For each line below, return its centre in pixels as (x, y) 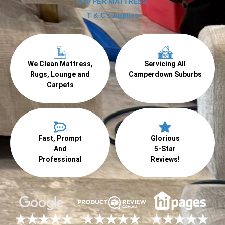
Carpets (60, 85)
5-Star (165, 149)
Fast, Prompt (60, 138)
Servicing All (165, 64)
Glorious (165, 138)
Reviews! (165, 159)
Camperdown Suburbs (165, 74)
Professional (60, 159)
